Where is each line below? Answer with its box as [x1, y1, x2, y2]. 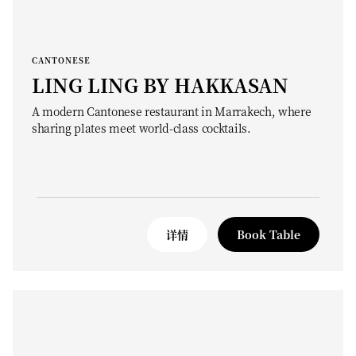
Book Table [237, 226, 300, 242]
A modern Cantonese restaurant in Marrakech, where [32, 103, 311, 119]
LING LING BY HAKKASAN [32, 71, 288, 99]
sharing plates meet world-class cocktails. [32, 120, 251, 136]
